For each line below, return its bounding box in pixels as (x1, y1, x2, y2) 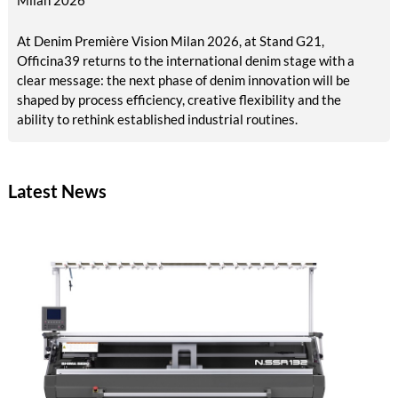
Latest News (7, 180, 107, 203)
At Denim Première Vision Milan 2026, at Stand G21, (16, 33, 324, 50)
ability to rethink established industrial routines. (16, 111, 298, 128)
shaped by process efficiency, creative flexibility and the (16, 92, 341, 108)
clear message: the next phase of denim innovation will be (16, 72, 350, 89)
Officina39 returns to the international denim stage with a (16, 52, 354, 69)
